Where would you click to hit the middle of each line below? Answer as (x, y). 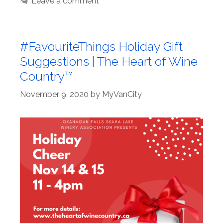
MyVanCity (122, 95)
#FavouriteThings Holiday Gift (101, 47)
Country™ (47, 76)
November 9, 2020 (54, 95)
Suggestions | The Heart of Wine (109, 61)
